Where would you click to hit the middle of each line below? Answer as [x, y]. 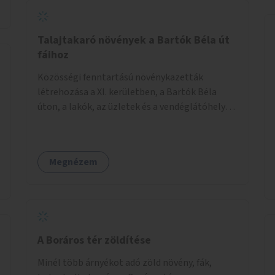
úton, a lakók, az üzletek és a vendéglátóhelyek [136, 107]
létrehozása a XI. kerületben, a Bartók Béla [127, 92]
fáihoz [53, 55]
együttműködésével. [80, 121]
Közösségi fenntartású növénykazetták [120, 77]
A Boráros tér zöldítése [94, 240]
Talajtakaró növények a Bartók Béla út [134, 40]
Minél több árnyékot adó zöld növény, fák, [125, 262]
